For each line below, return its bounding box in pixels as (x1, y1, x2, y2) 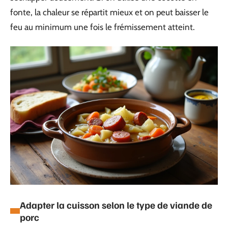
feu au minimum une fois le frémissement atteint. (10, 22, 195, 32)
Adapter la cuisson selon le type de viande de (20, 198, 212, 211)
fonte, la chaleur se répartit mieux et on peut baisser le (10, 7, 209, 17)
